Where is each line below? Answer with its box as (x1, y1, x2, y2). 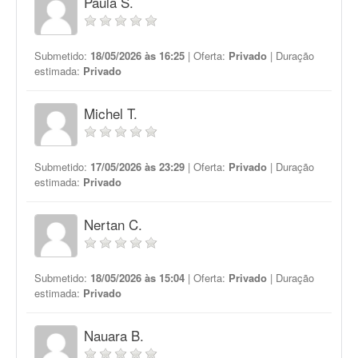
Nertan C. (84, 214, 142, 234)
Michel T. (84, 103, 137, 123)
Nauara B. (84, 325, 144, 345)
